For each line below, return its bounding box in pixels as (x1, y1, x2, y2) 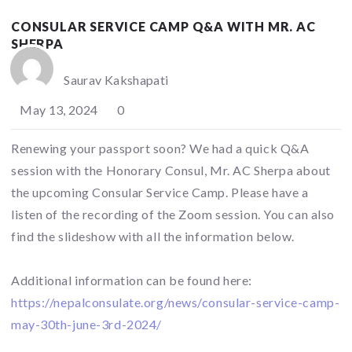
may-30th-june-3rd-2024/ (11, 316, 162, 332)
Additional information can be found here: (11, 272, 252, 288)
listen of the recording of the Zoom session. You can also (11, 206, 335, 222)
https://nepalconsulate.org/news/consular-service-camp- (11, 294, 340, 310)
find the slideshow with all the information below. (11, 228, 295, 244)
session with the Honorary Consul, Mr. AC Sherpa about (11, 162, 331, 178)
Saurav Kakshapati (64, 71, 169, 87)
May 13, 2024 (17, 101, 98, 117)
